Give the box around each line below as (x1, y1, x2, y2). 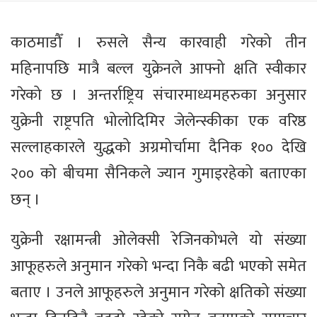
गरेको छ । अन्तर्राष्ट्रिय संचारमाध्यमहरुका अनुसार (11, 82, 306, 109)
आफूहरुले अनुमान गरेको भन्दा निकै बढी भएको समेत (11, 253, 306, 280)
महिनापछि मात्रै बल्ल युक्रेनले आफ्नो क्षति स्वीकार (11, 56, 306, 83)
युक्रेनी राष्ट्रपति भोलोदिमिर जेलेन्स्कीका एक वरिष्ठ (11, 108, 306, 135)
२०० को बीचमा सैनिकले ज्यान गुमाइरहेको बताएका (11, 161, 306, 188)
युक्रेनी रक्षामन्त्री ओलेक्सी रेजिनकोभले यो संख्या (11, 227, 306, 254)
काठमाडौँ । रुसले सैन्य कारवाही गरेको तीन (11, 30, 306, 57)
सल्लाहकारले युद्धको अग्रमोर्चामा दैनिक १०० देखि (11, 134, 306, 161)
